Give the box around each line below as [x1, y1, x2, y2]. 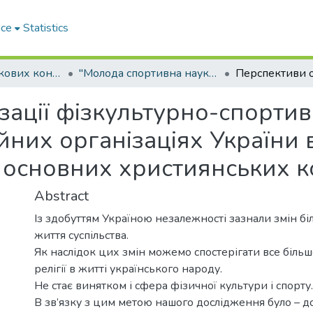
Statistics [23, 20, 69, 36]
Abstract [34, 187, 89, 205]
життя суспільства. [34, 228, 129, 243]
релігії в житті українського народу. [34, 261, 222, 277]
